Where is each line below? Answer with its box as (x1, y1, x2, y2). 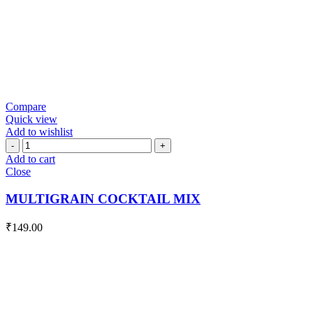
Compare (6, 100, 46, 112)
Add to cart (6, 152, 55, 165)
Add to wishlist (6, 125, 73, 138)
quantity (22, 175, 57, 187)
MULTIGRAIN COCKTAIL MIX (6, 191, 201, 206)
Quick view (6, 112, 57, 125)
